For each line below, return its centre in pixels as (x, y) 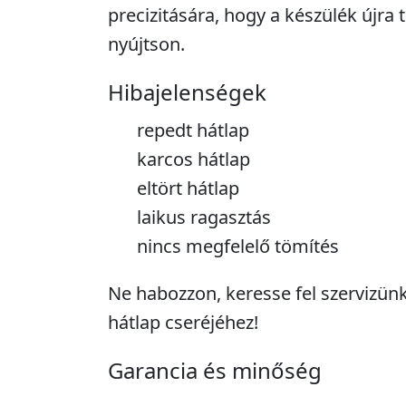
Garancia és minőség (215, 370)
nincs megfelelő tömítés (238, 246)
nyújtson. (146, 44)
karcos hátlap (193, 159)
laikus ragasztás (204, 217)
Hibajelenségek (187, 92)
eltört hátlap (188, 188)
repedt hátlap (193, 130)
